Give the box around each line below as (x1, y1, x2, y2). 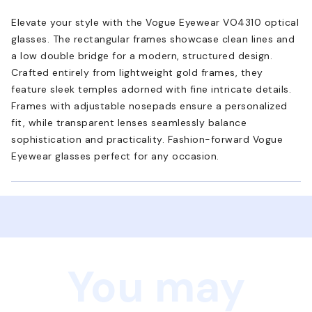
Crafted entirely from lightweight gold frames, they (11, 65, 263, 79)
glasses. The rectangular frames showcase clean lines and (11, 32, 295, 45)
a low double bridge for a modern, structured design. (11, 49, 272, 62)
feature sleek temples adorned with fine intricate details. (11, 82, 291, 95)
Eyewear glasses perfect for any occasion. (11, 149, 219, 162)
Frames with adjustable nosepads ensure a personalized (11, 99, 288, 112)
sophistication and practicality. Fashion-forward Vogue (11, 132, 283, 146)
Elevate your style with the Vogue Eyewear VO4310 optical (11, 15, 299, 29)
